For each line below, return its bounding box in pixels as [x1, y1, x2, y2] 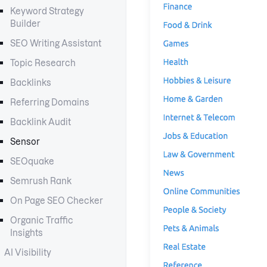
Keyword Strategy [10, 7, 85, 16]
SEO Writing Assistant [10, 39, 102, 48]
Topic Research [10, 58, 76, 68]
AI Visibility [4, 248, 52, 257]
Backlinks [10, 78, 52, 88]
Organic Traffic [10, 216, 74, 225]
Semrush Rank [10, 176, 72, 186]
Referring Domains [10, 98, 90, 107]
